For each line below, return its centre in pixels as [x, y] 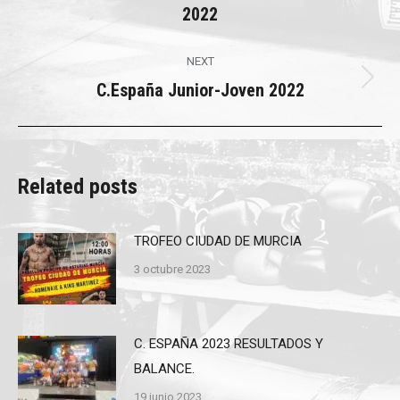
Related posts [78, 187]
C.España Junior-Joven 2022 [200, 91]
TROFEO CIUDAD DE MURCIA [218, 242]
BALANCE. [164, 369]
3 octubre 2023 [172, 270]
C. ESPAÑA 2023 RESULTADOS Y [229, 344]
